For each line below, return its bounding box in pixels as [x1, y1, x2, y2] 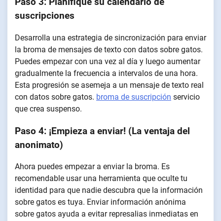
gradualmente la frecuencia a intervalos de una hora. [15, 68, 198, 78]
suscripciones [15, 10, 74, 22]
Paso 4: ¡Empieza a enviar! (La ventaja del [15, 125, 190, 137]
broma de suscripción [96, 92, 171, 102]
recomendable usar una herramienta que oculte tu [15, 174, 187, 184]
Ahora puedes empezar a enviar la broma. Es [15, 162, 170, 172]
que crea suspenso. [15, 104, 82, 113]
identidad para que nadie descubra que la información [15, 185, 203, 195]
